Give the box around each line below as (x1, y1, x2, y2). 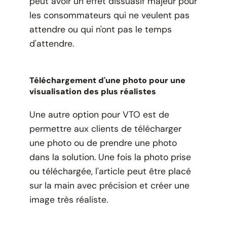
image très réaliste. (29, 194, 108, 205)
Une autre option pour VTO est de (29, 108, 169, 120)
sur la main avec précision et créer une (29, 179, 190, 191)
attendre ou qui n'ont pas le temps (29, 23, 172, 35)
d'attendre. (29, 37, 74, 49)
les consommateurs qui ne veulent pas (29, 9, 190, 21)
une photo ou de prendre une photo (29, 137, 177, 148)
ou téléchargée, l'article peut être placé (29, 165, 191, 177)
